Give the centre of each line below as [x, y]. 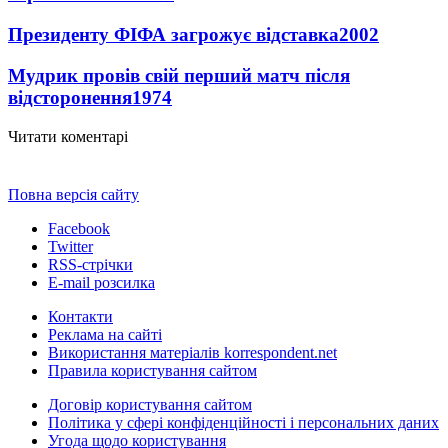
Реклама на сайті [105, 334]
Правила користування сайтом [152, 370]
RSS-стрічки [90, 264]
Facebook [79, 228]
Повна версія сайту [73, 194]
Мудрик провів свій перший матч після [179, 75]
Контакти [80, 316]
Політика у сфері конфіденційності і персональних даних [243, 422]
